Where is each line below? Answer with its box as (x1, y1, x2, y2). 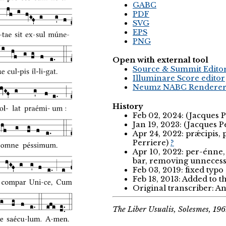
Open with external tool (112, 55, 208, 65)
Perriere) (133, 138, 171, 147)
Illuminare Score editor (133, 74, 225, 83)
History (112, 101, 143, 111)
